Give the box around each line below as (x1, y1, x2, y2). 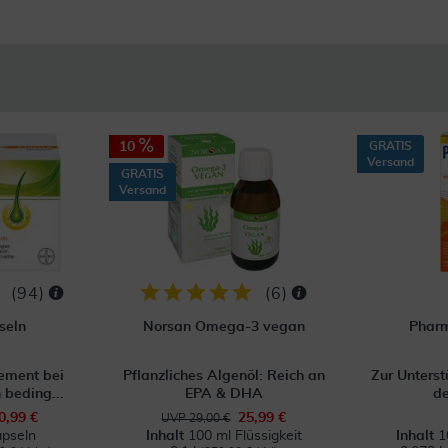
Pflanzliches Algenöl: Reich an (122, 368, 325, 383)
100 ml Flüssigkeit (187, 428, 302, 443)
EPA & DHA (184, 386, 263, 401)
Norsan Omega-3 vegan (142, 319, 305, 334)
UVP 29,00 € (161, 411, 231, 424)
